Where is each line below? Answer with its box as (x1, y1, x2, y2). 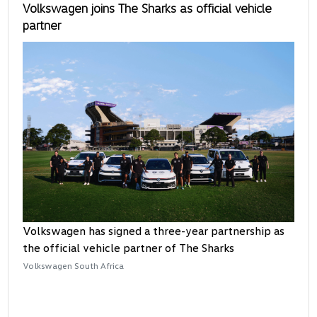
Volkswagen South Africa (23, 260, 125, 272)
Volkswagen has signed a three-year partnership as (23, 224, 285, 238)
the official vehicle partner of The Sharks (23, 241, 235, 255)
